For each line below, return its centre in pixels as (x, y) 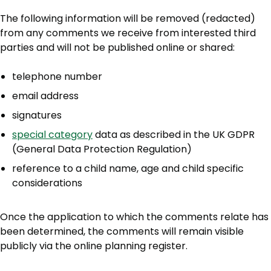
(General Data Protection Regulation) (102, 149)
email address (45, 96)
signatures (37, 116)
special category (52, 135)
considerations (47, 183)
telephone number (57, 77)
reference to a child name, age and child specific (128, 169)
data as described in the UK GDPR (174, 135)
